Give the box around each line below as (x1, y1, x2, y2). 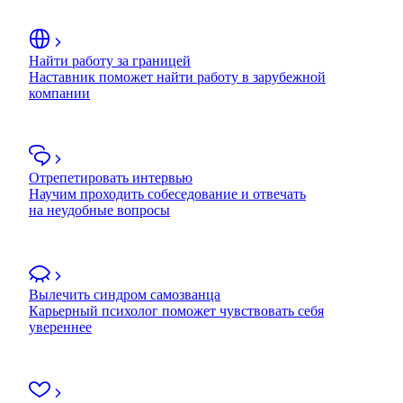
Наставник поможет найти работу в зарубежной (29, 68, 326, 85)
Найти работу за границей (29, 52, 191, 68)
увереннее (29, 318, 92, 335)
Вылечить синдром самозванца (29, 286, 220, 302)
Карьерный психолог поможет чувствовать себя (29, 302, 324, 318)
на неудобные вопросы (29, 201, 170, 218)
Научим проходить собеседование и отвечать (29, 185, 306, 201)
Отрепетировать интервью (29, 169, 193, 185)
